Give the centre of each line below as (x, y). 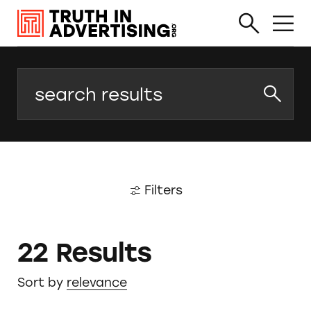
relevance (96, 282)
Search (38, 79)
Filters (163, 190)
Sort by (40, 282)
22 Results (84, 253)
